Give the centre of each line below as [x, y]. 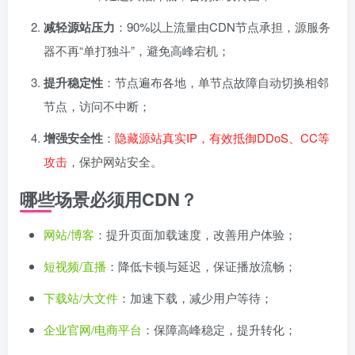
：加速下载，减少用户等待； [195, 298]
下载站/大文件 [81, 298]
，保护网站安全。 [115, 162]
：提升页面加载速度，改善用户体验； [195, 235]
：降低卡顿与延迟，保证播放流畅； [201, 266]
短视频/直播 [75, 266]
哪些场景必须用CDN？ [109, 199]
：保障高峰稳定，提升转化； [219, 330]
